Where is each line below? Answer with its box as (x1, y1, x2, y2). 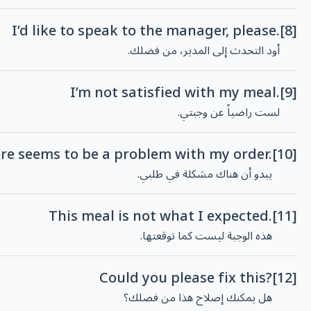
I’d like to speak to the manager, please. (12, 17, 280, 47)
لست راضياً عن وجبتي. (178, 101, 280, 125)
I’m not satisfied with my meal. (70, 78, 280, 108)
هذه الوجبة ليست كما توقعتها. (140, 224, 272, 249)
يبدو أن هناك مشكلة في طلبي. (137, 162, 272, 187)
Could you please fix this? (99, 264, 272, 294)
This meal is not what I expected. (49, 202, 272, 232)
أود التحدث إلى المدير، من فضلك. (128, 39, 280, 63)
